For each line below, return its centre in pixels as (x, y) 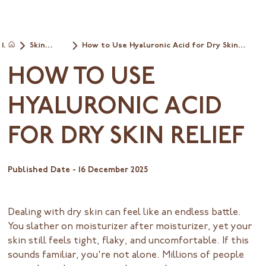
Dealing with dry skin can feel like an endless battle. (125, 213)
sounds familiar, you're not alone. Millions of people (126, 256)
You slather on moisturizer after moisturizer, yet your (130, 227)
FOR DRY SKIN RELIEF (126, 138)
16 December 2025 (113, 171)
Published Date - (42, 171)
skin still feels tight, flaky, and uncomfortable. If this (129, 241)
